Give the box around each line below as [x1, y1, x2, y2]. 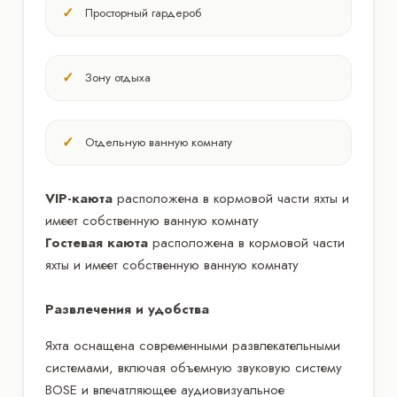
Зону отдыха [85, 68, 151, 86]
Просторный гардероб [85, 4, 201, 21]
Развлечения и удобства [45, 299, 209, 319]
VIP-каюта [45, 188, 113, 208]
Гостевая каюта [45, 232, 148, 253]
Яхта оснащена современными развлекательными [45, 335, 340, 355]
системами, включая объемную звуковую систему [45, 357, 342, 378]
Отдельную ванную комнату [85, 133, 232, 151]
